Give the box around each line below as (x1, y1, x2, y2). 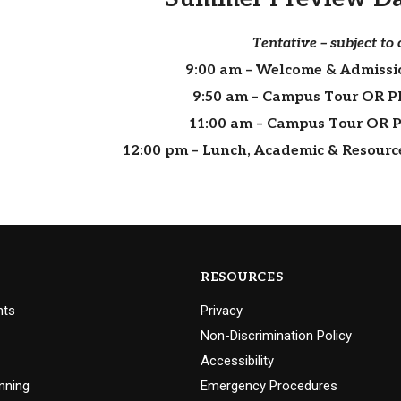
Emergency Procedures (200, 378, 337, 395)
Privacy (200, 303, 243, 320)
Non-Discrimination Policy (200, 328, 352, 345)
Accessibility (200, 353, 274, 370)
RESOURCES (200, 269, 284, 286)
